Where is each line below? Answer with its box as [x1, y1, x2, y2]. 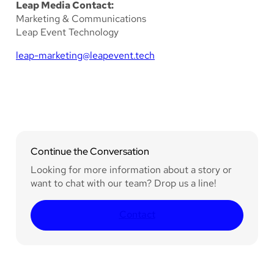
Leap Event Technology [16, 25, 119, 39]
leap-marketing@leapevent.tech [16, 48, 155, 62]
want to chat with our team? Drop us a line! [31, 176, 217, 190]
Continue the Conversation [31, 144, 149, 158]
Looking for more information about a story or [31, 163, 232, 176]
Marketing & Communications [16, 12, 146, 25]
